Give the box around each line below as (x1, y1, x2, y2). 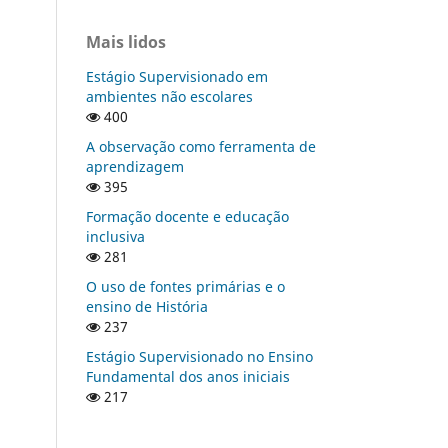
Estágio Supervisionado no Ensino (86, 346, 313, 366)
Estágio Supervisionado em (86, 66, 268, 86)
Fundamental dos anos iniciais (86, 366, 290, 386)
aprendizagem (86, 156, 184, 176)
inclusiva (86, 226, 145, 246)
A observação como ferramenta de (86, 136, 316, 156)
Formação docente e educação (86, 206, 289, 226)
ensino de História (86, 296, 208, 316)
